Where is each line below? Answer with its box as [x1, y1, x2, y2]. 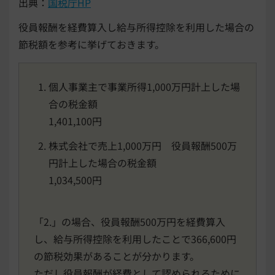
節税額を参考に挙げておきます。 [18, 36, 165, 52]
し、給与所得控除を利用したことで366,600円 [34, 231, 236, 246]
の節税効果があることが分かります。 [34, 248, 199, 263]
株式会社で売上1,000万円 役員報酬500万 [48, 137, 237, 153]
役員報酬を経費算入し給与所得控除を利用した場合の [18, 19, 254, 34]
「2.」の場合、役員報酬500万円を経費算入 [34, 214, 225, 229]
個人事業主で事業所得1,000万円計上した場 [48, 79, 240, 94]
